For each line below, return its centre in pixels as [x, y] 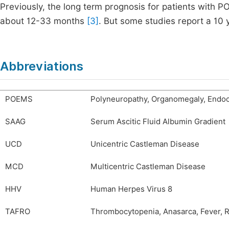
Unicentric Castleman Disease [145, 144]
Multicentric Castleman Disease [148, 167]
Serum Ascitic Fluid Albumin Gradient [158, 122]
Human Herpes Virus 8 [131, 189]
